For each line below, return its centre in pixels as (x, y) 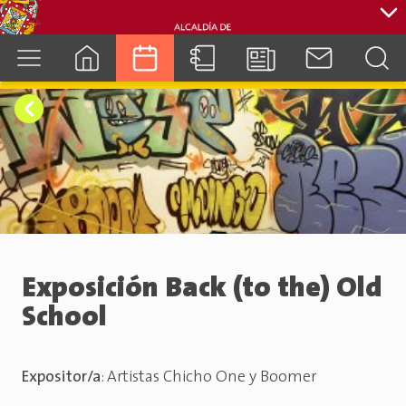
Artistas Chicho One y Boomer (212, 378)
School (64, 319)
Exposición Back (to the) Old (202, 290)
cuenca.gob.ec (203, 103)
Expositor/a (62, 378)
